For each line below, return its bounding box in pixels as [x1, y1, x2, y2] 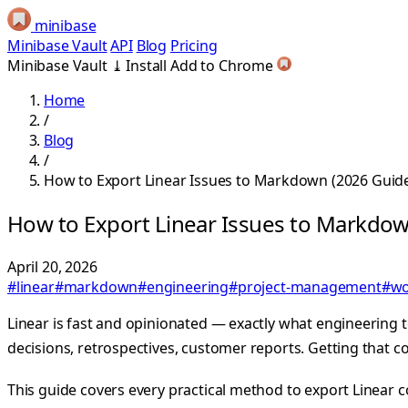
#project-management [229, 276, 382, 297]
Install [126, 56, 168, 76]
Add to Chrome [170, 56, 273, 76]
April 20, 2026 [7, 256, 97, 277]
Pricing [169, 36, 218, 56]
